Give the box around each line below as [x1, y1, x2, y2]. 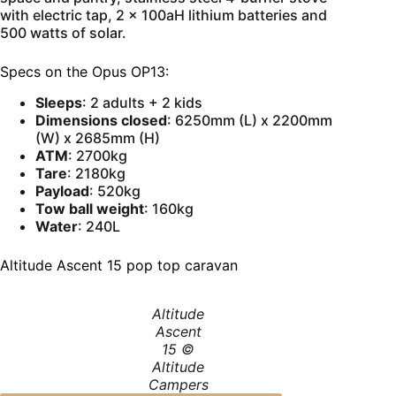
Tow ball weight [35, 199, 144, 217]
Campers [148, 375, 209, 393]
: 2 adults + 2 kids [82, 93, 202, 111]
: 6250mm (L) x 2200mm [167, 110, 332, 129]
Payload [35, 181, 89, 200]
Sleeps [35, 93, 82, 111]
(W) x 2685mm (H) [35, 128, 160, 147]
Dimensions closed [35, 110, 167, 129]
